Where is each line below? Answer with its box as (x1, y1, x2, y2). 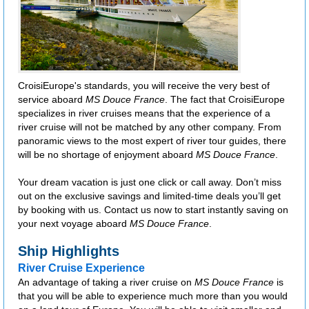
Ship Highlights (18, 243, 119, 259)
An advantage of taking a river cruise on (18, 277, 195, 288)
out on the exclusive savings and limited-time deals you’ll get (18, 190, 281, 202)
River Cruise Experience (18, 262, 145, 275)
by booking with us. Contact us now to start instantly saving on (18, 204, 288, 216)
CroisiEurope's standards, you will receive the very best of (18, 80, 270, 92)
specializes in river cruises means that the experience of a (18, 108, 270, 119)
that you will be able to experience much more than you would (18, 290, 288, 302)
